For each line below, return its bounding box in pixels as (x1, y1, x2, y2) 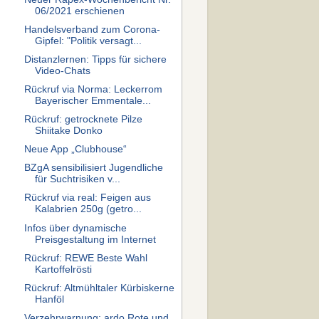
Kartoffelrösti (34, 263, 92, 275)
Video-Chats (34, 65, 90, 76)
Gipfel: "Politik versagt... (34, 35, 142, 46)
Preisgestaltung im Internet (34, 234, 156, 245)
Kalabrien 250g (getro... (34, 204, 142, 215)
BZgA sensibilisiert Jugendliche (23, 162, 163, 174)
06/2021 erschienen (34, 5, 125, 16)
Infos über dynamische (23, 222, 127, 234)
